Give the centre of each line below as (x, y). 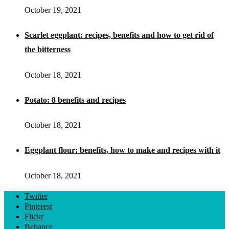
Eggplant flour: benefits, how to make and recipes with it (122, 150)
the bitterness (48, 50)
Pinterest (38, 206)
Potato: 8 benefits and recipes (75, 100)
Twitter (36, 196)
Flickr (34, 216)
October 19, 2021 (53, 10)
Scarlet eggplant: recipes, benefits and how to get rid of (119, 35)
